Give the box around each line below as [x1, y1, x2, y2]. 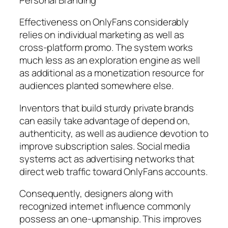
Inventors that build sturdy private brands [19, 101, 194, 115]
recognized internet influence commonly [19, 199, 191, 213]
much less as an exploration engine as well [19, 53, 200, 67]
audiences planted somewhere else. [19, 79, 174, 93]
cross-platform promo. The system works [19, 41, 193, 54]
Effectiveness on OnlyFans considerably [19, 15, 189, 29]
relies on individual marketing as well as [19, 28, 184, 42]
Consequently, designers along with [19, 187, 173, 201]
